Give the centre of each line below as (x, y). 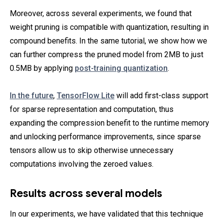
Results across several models (86, 193)
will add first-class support (161, 95)
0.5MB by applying (42, 68)
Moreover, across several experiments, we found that (101, 13)
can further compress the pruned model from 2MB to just (107, 54)
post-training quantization (121, 68)
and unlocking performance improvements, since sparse (105, 136)
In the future (32, 95)
